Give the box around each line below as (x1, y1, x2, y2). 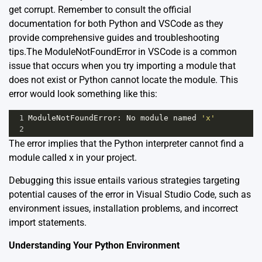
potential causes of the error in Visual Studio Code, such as (9, 189, 251, 201)
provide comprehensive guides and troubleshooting (9, 32, 219, 44)
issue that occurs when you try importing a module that (9, 60, 236, 72)
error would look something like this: (9, 88, 157, 100)
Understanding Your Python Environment (9, 240, 180, 251)
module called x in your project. (9, 152, 137, 164)
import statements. (9, 217, 87, 229)
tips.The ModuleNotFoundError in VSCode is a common (9, 46, 237, 58)
